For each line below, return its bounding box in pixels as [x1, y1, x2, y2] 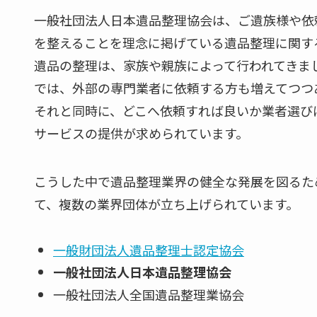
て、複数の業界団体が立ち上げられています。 [34, 194, 299, 213]
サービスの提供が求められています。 [34, 123, 248, 142]
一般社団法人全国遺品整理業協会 [53, 284, 244, 304]
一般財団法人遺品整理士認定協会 [53, 240, 244, 259]
